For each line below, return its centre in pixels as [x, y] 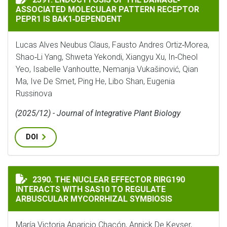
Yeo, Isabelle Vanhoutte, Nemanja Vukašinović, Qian [107, 69]
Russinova [34, 93]
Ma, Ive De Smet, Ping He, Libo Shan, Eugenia [95, 81]
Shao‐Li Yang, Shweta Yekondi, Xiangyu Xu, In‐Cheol [107, 57]
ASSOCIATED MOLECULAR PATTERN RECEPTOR [107, 9]
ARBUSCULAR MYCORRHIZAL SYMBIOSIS [94, 199]
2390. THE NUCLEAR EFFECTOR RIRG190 [109, 180]
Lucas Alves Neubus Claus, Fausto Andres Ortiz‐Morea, [112, 45]
